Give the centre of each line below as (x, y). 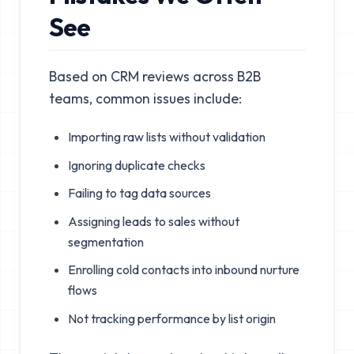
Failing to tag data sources (139, 193)
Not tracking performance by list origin (171, 319)
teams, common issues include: (145, 98)
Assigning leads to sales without (153, 221)
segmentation (105, 241)
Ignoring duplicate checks (136, 165)
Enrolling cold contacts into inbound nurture (183, 270)
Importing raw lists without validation (166, 137)
